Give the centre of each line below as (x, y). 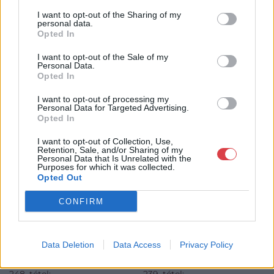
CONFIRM (81, 201)
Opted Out (60, 177)
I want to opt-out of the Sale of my (103, 57)
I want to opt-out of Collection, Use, (105, 141)
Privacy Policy (206, 245)
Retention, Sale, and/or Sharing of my (110, 150)
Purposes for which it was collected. (106, 167)
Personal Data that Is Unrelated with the (114, 158)
